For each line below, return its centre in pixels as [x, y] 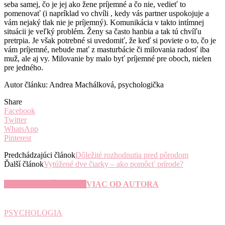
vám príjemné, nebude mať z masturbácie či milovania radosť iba [107, 50]
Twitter [15, 120]
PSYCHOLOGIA [33, 212]
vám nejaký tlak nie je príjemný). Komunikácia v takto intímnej [104, 23]
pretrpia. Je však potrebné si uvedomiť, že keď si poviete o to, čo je [110, 41]
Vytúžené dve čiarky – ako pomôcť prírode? [114, 164]
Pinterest [18, 138]
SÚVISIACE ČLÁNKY [45, 184]
